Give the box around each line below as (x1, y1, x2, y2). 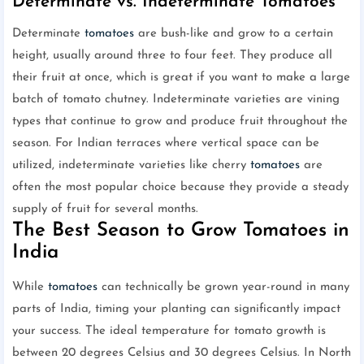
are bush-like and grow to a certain (134, 27, 333, 40)
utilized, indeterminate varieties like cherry (12, 158, 250, 171)
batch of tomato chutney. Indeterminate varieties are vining (12, 93, 340, 106)
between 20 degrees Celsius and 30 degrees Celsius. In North (12, 346, 351, 359)
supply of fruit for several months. (12, 202, 198, 215)
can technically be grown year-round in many (97, 280, 349, 293)
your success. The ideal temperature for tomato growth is (12, 324, 326, 337)
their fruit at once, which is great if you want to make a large (12, 71, 350, 84)
